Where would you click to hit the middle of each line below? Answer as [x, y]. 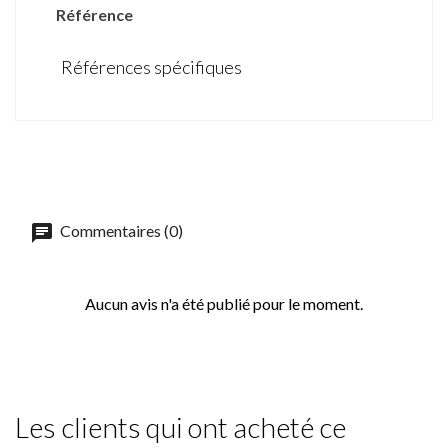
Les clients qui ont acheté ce [180, 427]
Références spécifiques [151, 67]
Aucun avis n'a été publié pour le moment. [224, 304]
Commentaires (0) [120, 231]
